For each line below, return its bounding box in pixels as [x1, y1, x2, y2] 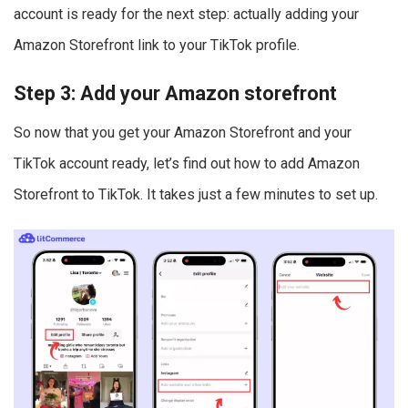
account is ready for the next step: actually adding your [14, 5, 359, 23]
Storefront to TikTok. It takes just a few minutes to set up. [14, 186, 378, 204]
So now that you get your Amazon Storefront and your [14, 124, 352, 142]
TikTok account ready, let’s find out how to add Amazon [14, 155, 360, 173]
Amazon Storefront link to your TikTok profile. [14, 36, 300, 54]
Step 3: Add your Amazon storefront [14, 82, 337, 106]
